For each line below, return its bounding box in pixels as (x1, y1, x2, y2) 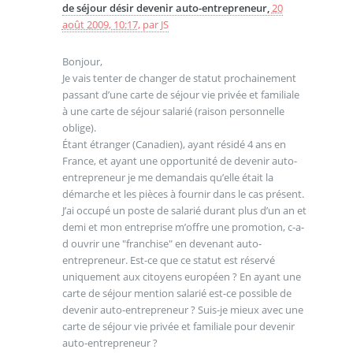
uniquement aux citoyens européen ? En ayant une (61, 269, 301, 284)
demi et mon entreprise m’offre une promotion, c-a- (61, 220, 304, 235)
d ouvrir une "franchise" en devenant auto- (61, 236, 262, 251)
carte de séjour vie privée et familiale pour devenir (61, 319, 295, 334)
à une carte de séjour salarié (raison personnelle (61, 104, 284, 119)
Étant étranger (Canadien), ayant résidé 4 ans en (61, 137, 286, 152)
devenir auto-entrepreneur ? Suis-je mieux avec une (61, 303, 303, 318)
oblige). (61, 121, 96, 136)
